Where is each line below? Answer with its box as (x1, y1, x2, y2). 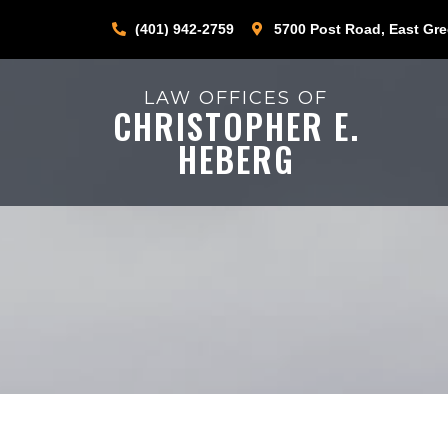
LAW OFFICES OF (144, 86, 329, 109)
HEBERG (177, 134, 295, 184)
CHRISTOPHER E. (112, 101, 360, 151)
